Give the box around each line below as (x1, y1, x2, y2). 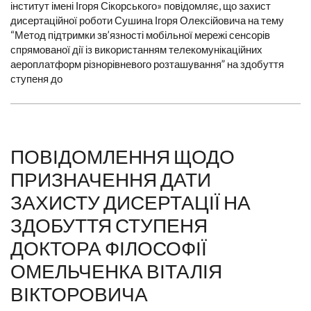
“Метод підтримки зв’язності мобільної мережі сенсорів (10, 28, 270, 42)
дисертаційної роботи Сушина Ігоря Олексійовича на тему (10, 14, 284, 27)
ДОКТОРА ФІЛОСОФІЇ (10, 236, 207, 260)
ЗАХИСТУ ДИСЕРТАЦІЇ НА (10, 190, 251, 215)
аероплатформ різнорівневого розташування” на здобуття (10, 58, 284, 71)
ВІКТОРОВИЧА (10, 282, 148, 306)
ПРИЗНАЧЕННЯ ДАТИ (10, 167, 211, 192)
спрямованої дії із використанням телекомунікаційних (10, 43, 262, 56)
